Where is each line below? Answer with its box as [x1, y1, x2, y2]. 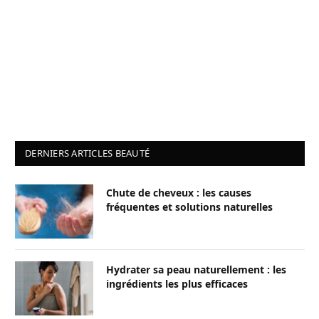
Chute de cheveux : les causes [106, 186, 251, 200]
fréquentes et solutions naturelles [106, 200, 273, 214]
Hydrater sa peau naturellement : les [106, 263, 286, 277]
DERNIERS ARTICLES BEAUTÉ [25, 147, 150, 160]
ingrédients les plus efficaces [106, 277, 248, 291]
